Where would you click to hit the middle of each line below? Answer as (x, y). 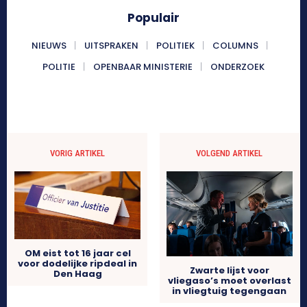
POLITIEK (175, 46)
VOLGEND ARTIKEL (230, 153)
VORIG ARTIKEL (78, 153)
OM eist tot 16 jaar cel (77, 254)
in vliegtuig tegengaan (230, 291)
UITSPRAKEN (111, 46)
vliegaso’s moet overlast (229, 280)
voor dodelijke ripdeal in (78, 264)
